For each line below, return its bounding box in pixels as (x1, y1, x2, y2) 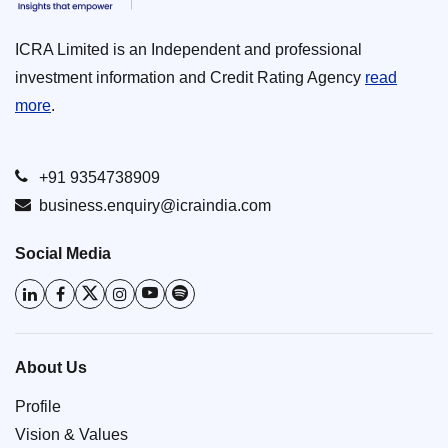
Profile (15, 398, 61, 416)
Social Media (15, 245, 111, 263)
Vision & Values (15, 426, 128, 444)
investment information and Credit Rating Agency (15, 69, 365, 87)
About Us (15, 359, 87, 377)
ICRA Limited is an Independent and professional (15, 41, 362, 59)
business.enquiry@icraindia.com (39, 197, 271, 215)
